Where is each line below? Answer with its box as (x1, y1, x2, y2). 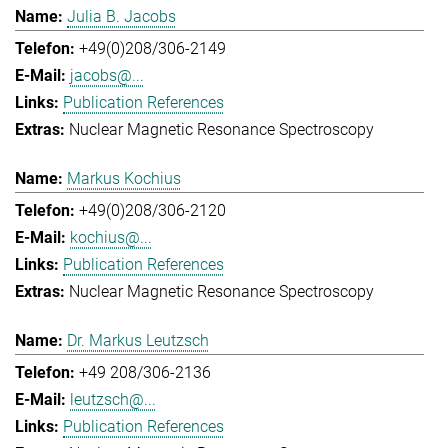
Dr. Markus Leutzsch (67, 331, 209, 351)
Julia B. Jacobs (67, 6, 176, 26)
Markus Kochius (67, 168, 181, 188)
